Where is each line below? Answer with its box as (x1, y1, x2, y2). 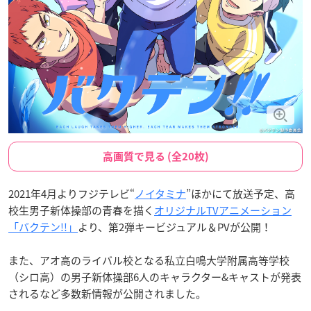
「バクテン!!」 (8, 219, 78, 235)
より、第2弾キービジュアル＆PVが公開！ (78, 219, 271, 235)
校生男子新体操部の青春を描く (8, 203, 154, 218)
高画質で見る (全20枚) (102, 151, 209, 162)
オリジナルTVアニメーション (154, 203, 292, 218)
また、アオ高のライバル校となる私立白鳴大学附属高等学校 (8, 253, 289, 268)
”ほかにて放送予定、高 (186, 186, 295, 201)
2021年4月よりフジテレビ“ (8, 186, 135, 201)
